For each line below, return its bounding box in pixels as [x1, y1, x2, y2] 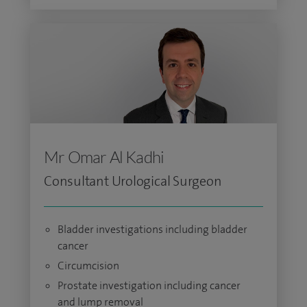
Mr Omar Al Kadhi [44, 147, 164, 167]
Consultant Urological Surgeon [44, 172, 222, 190]
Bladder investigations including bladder [58, 222, 247, 236]
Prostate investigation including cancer [58, 278, 241, 293]
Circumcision [58, 258, 119, 273]
